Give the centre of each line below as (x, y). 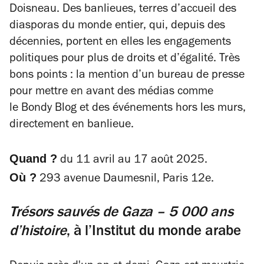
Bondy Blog (49, 109)
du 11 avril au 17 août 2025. (132, 161)
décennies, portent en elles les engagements (120, 43)
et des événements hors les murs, (161, 109)
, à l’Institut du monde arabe (154, 232)
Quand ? (33, 159)
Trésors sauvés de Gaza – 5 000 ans (121, 214)
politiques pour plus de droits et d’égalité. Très (125, 60)
